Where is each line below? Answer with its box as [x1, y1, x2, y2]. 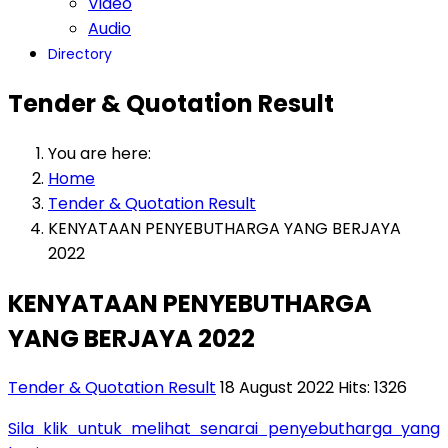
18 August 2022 [220, 376, 338, 400]
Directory [48, 43, 112, 64]
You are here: [48, 141, 159, 165]
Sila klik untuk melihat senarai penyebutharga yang [8, 417, 440, 441]
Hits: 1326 [338, 376, 407, 400]
